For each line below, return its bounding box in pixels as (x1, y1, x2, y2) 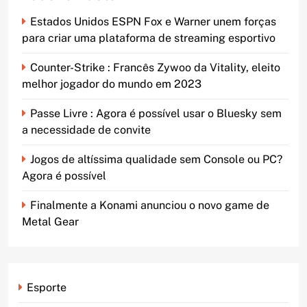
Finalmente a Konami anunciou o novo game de (30, 198, 269, 212)
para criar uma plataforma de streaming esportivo (22, 31, 275, 45)
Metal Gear (22, 214, 79, 228)
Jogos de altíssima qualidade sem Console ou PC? (30, 152, 282, 166)
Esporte (27, 280, 66, 294)
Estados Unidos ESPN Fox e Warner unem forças (30, 14, 276, 28)
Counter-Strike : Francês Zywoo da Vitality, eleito (30, 60, 280, 74)
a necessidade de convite (22, 123, 151, 136)
